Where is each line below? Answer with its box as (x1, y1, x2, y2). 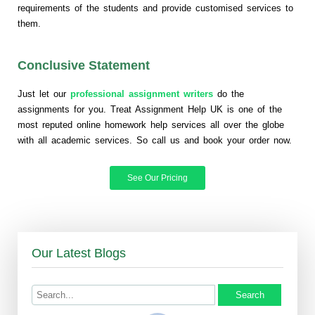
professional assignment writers (70, 89, 213, 100)
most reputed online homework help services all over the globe (18, 120, 284, 131)
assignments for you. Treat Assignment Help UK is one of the (18, 104, 282, 115)
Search (235, 290, 264, 301)
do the (213, 89, 244, 100)
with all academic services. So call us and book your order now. (18, 135, 292, 146)
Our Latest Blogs (32, 246, 126, 261)
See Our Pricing (127, 173, 188, 184)
